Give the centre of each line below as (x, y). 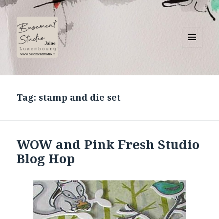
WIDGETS (196, 68)
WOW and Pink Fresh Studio (108, 144)
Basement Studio (63, 71)
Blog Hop (46, 159)
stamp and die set (80, 98)
